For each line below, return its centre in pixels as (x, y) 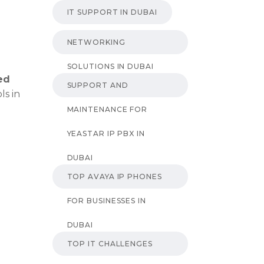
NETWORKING (96, 42)
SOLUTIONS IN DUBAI (110, 66)
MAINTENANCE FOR (107, 109)
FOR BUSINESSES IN (106, 200)
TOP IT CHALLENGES (110, 243)
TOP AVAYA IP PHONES (114, 176)
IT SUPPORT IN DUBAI (112, 12)
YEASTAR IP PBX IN (106, 133)
